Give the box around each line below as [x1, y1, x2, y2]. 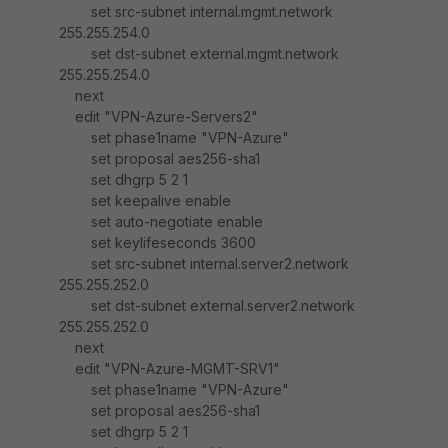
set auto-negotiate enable [59, 213, 263, 230]
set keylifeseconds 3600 [59, 234, 256, 251]
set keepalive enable [59, 192, 231, 209]
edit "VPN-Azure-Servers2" [59, 108, 258, 125]
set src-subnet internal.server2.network [59, 255, 349, 272]
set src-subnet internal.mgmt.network [59, 3, 333, 20]
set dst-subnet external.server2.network [59, 297, 355, 314]
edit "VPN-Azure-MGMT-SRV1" [59, 360, 280, 377]
